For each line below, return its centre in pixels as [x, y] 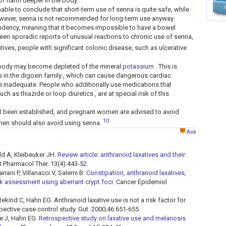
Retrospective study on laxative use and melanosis [112, 218]
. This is [165, 66]
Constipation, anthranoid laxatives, [136, 173]
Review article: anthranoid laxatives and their [121, 155]
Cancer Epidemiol [141, 182]
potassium [138, 66]
